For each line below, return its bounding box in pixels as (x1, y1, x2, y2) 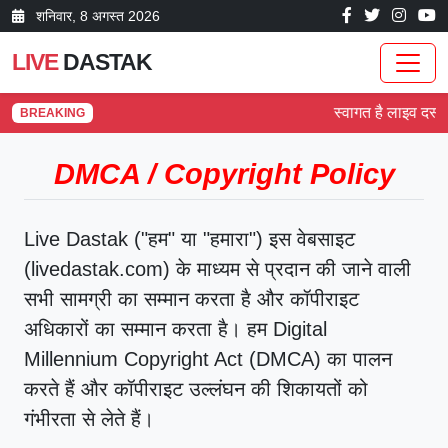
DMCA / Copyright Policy (53, 158, 395, 190)
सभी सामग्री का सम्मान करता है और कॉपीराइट (24, 288, 359, 310)
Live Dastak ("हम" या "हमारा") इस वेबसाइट (24, 228, 355, 250)
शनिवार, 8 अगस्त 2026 (32, 7, 160, 24)
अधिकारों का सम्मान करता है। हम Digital (24, 318, 327, 340)
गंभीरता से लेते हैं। (24, 408, 154, 430)
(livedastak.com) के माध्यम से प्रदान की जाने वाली (24, 258, 411, 280)
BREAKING (19, 106, 85, 120)
